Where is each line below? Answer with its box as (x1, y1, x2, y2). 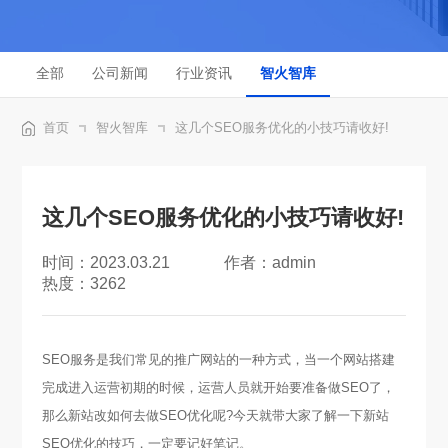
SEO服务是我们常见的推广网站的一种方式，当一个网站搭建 (42, 352, 396, 367)
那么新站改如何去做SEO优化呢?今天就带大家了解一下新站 (42, 408, 390, 423)
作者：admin (224, 254, 316, 271)
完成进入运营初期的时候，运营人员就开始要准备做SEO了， (42, 380, 396, 395)
